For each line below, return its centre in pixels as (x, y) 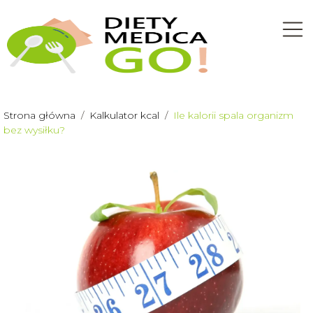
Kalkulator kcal (126, 115)
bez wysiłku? (34, 130)
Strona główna (41, 115)
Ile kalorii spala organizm (233, 115)
